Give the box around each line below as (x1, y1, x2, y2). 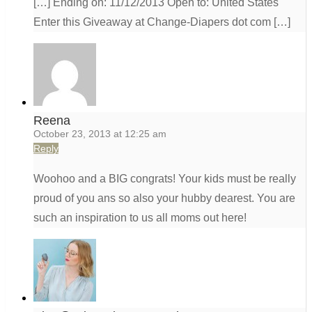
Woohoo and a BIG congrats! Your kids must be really (33, 173, 296, 185)
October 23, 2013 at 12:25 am (33, 128, 166, 140)
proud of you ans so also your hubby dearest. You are (33, 192, 295, 205)
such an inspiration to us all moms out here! (33, 212, 247, 224)
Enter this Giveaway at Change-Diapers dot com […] (33, 16, 290, 29)
